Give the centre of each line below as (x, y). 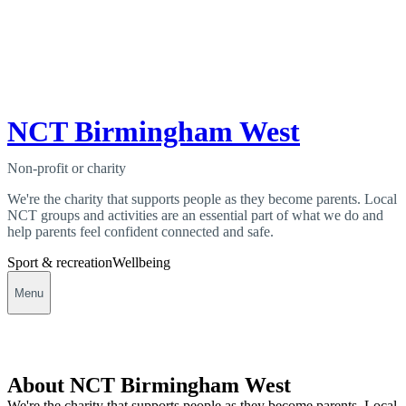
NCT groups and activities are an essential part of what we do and (195, 216)
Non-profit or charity (67, 169)
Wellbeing (141, 263)
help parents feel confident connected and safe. (140, 232)
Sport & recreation (60, 263)
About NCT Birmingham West (149, 385)
